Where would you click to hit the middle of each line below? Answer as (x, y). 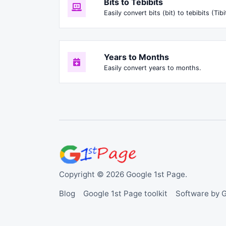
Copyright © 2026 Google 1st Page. (123, 175)
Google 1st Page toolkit (125, 194)
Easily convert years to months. (153, 68)
